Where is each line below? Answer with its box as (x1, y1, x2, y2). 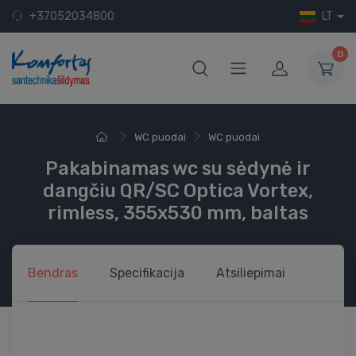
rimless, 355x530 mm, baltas (48, 202, 308, 225)
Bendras (28, 265, 78, 281)
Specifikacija (110, 265, 184, 281)
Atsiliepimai (216, 265, 285, 281)
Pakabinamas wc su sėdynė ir (45, 157, 311, 180)
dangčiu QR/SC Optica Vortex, (43, 180, 313, 203)
